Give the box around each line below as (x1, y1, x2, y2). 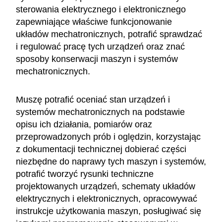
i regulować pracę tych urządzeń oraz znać (16, 41, 185, 52)
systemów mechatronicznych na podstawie (16, 107, 185, 117)
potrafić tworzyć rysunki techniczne (16, 168, 154, 179)
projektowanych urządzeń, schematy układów (16, 181, 195, 191)
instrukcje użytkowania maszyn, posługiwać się (16, 206, 201, 216)
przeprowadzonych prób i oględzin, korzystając (16, 131, 201, 142)
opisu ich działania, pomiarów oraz (16, 119, 152, 129)
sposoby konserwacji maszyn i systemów (16, 54, 178, 64)
